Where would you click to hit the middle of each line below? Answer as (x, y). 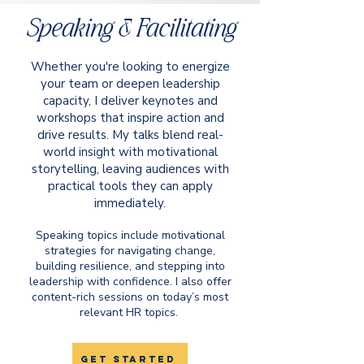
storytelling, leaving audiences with (130, 169)
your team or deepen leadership (130, 84)
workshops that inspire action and (130, 118)
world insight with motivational (130, 152)
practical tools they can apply (130, 186)
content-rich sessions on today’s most (130, 297)
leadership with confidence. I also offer (130, 282)
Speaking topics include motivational (130, 235)
